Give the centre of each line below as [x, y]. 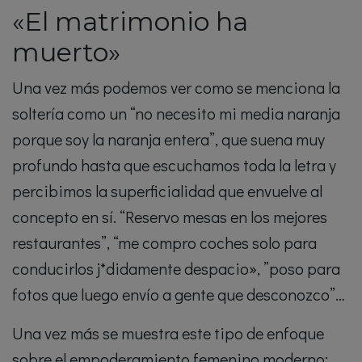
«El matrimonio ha [130, 22]
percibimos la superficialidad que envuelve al [167, 191]
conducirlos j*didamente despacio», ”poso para [176, 269]
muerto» [66, 53]
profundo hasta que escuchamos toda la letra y [174, 165]
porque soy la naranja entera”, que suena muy [168, 139]
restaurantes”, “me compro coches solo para [164, 243]
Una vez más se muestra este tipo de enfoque [168, 333]
